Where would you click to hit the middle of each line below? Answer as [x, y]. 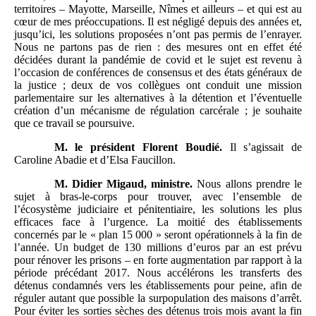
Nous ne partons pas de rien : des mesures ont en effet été [158, 47]
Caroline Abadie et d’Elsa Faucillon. [95, 160]
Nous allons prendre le [250, 184]
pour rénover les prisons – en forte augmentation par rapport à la [158, 260]
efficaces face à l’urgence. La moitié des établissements [158, 222]
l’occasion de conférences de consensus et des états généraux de [158, 73]
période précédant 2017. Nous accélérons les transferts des [158, 273]
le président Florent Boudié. [148, 147]
